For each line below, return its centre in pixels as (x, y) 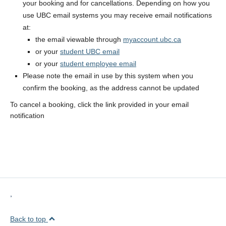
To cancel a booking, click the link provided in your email (99, 105)
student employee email (98, 64)
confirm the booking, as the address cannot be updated (114, 88)
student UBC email (90, 52)
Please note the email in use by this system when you (108, 76)
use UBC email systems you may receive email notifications (117, 15)
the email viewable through (79, 40)
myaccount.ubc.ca (152, 40)
